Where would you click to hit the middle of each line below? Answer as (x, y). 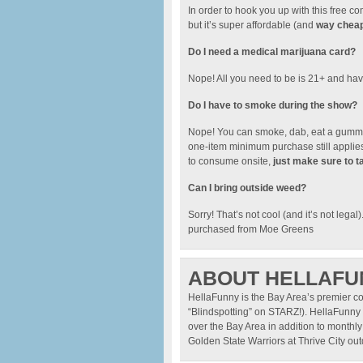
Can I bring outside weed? (247, 188)
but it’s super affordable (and (251, 25)
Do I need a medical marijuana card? (272, 52)
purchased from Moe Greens (251, 229)
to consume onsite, (231, 161)
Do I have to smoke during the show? (273, 105)
